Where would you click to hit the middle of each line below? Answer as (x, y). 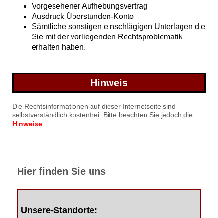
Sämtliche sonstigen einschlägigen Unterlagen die (118, 27)
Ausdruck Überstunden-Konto (83, 17)
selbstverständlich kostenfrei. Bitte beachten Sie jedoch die (102, 115)
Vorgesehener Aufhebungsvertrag (90, 6)
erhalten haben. (59, 47)
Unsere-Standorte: (59, 210)
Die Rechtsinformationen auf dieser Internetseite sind (94, 106)
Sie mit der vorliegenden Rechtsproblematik (107, 37)
